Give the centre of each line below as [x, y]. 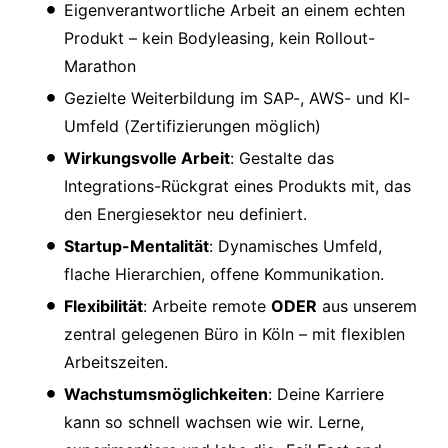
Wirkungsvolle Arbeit [147, 158]
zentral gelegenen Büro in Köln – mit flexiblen [234, 334]
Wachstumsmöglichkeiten [166, 394]
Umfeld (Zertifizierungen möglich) [192, 126]
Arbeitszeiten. [116, 362]
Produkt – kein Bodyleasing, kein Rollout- [219, 38]
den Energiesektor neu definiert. [185, 214]
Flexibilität [103, 306]
